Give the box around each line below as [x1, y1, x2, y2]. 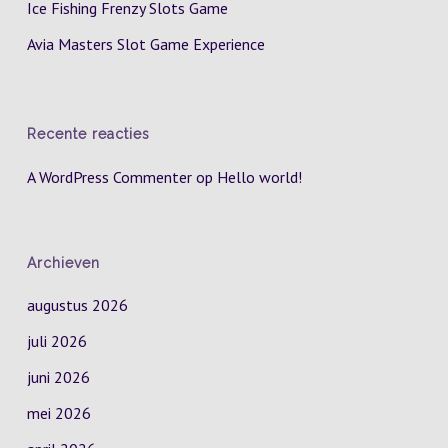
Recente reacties [26, 126, 150, 142]
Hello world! [216, 167, 302, 187]
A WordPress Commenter [26, 167, 192, 187]
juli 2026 [26, 331, 87, 351]
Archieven [26, 255, 100, 271]
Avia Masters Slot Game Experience [26, 34, 265, 54]
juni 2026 [26, 367, 90, 387]
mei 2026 [26, 403, 91, 423]
